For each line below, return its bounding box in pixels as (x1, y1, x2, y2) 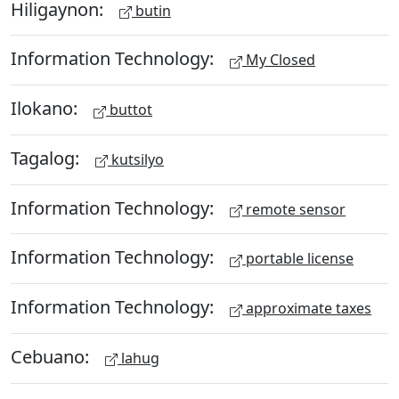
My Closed (242, 50, 315, 70)
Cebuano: (11, 344, 94, 369)
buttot (106, 100, 152, 119)
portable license (242, 248, 354, 269)
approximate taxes (242, 298, 371, 318)
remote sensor (242, 199, 346, 219)
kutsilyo (108, 149, 164, 169)
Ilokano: (11, 95, 82, 120)
